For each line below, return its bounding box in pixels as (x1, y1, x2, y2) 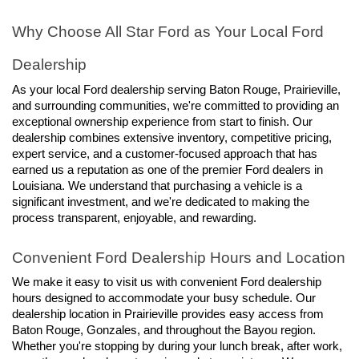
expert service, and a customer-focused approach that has (12, 147, 317, 160)
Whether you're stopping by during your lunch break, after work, (12, 339, 342, 353)
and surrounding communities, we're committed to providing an (12, 99, 339, 112)
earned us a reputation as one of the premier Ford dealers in (12, 163, 323, 176)
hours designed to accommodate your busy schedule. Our (12, 291, 316, 305)
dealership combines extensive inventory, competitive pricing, (12, 131, 332, 144)
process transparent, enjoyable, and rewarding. (12, 211, 256, 224)
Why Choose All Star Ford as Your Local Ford (12, 22, 324, 40)
